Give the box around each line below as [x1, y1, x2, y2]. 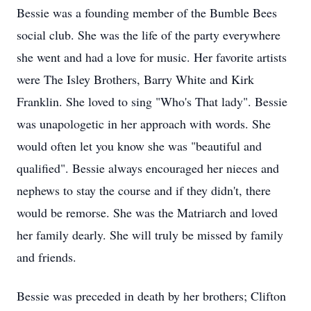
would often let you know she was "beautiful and [17, 137, 262, 154]
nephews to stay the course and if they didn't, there [17, 182, 271, 199]
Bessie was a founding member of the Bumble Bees [17, 4, 277, 21]
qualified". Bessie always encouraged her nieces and [17, 160, 279, 176]
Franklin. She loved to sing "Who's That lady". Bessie [17, 93, 287, 110]
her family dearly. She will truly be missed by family [17, 226, 283, 243]
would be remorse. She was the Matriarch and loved [17, 204, 278, 221]
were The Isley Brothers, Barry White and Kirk [17, 71, 254, 87]
